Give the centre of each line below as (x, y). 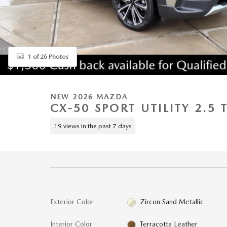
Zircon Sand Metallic (172, 202)
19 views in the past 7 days (92, 126)
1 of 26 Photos (48, 56)
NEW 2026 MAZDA (89, 97)
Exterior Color (72, 202)
